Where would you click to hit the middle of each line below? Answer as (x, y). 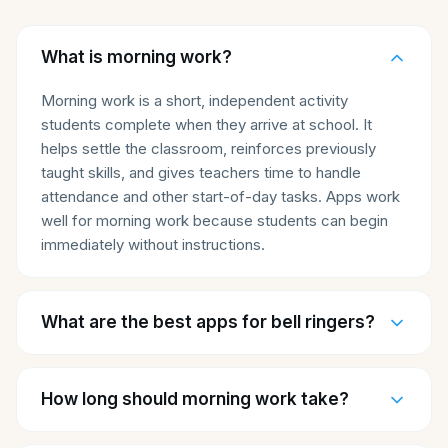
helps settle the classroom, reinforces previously (208, 148)
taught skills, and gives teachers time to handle (201, 172)
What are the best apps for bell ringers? (208, 322)
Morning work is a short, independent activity (194, 100)
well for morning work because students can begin (214, 220)
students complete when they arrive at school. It (206, 124)
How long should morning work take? (195, 399)
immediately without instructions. (153, 244)
